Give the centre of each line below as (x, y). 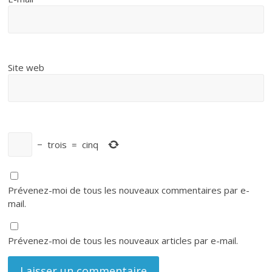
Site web (26, 68)
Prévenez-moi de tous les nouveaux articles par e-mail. (123, 241)
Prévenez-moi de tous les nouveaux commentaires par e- (129, 190)
